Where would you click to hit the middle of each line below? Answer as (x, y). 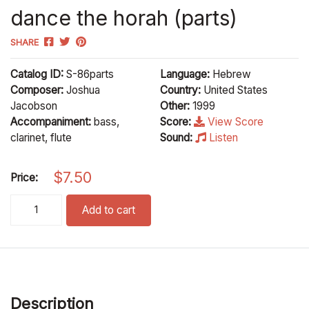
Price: (24, 177)
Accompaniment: (51, 121)
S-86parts (89, 74)
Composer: (37, 90)
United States (235, 90)
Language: (185, 74)
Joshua (82, 90)
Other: (175, 106)
